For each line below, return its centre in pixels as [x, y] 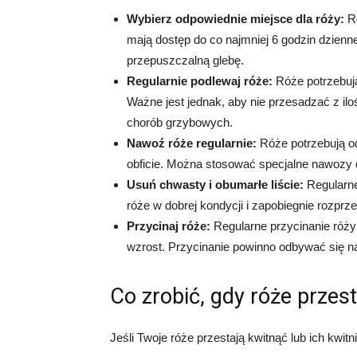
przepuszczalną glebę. [185, 60]
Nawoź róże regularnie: [192, 143]
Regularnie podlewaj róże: [200, 81]
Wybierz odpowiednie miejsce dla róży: [235, 19]
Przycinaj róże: [169, 226]
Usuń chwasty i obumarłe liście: [215, 184]
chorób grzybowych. [180, 122]
